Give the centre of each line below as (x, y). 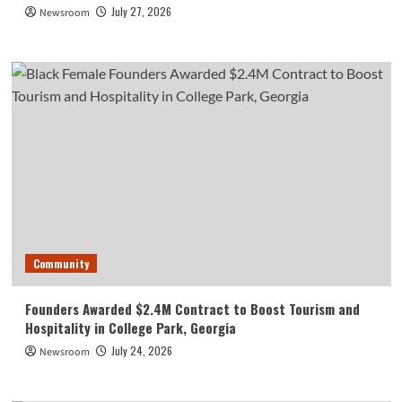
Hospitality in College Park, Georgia (130, 328)
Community (61, 264)
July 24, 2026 (141, 351)
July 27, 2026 (141, 12)
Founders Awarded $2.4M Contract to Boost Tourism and (192, 309)
